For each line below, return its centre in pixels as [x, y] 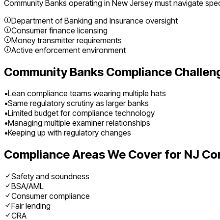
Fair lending [31, 206]
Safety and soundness [50, 177]
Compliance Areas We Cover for [94, 155]
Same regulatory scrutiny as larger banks [78, 103]
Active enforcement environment [69, 50]
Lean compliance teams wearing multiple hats [87, 94]
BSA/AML [27, 186]
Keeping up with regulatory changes [69, 133]
